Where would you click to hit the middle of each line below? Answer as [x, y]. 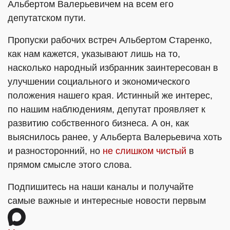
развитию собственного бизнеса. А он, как [98, 123]
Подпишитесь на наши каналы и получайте [101, 187]
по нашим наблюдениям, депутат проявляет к [107, 109]
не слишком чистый [145, 151]
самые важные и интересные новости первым [107, 201]
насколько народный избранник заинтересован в [113, 68]
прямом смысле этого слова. [70, 165]
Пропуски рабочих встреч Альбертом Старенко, [110, 40]
